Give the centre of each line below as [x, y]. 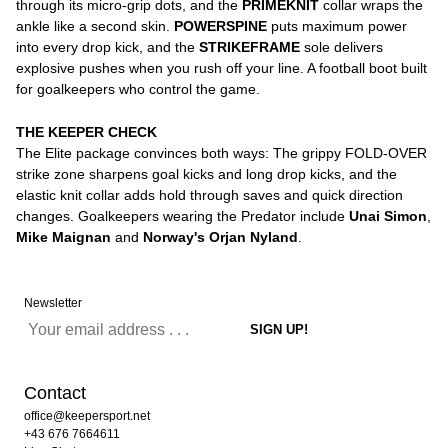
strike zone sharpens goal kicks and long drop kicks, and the [206, 174]
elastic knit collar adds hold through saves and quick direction [209, 195]
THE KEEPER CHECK [86, 132]
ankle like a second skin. [95, 26]
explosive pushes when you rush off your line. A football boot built [221, 68]
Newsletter [53, 303]
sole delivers [341, 47]
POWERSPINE [220, 26]
